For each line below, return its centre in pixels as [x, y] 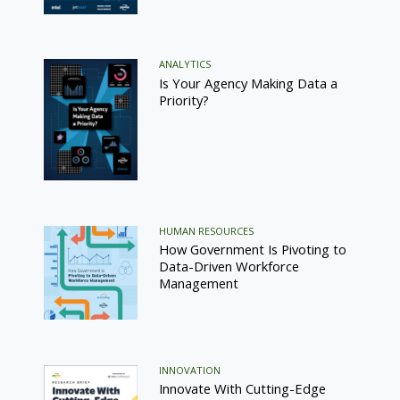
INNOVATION [190, 370]
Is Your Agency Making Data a [249, 83]
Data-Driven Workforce [229, 267]
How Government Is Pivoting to [253, 250]
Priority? [184, 100]
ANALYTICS [185, 64]
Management [199, 283]
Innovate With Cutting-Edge [243, 389]
